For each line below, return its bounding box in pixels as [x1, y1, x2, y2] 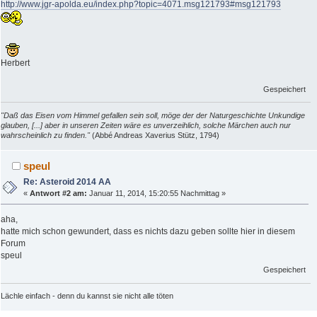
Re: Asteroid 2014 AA [23, 176, 112, 187]
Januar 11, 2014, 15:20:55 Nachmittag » [87, 188, 226, 197]
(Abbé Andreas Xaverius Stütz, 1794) [90, 130, 219, 139]
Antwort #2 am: [30, 188, 88, 197]
